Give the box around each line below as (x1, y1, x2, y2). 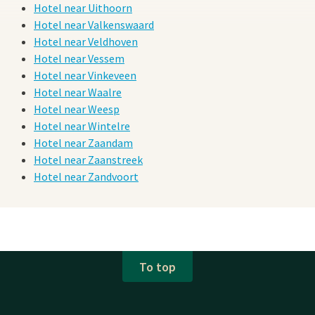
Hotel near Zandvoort (34, 169, 139, 184)
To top (139, 258, 176, 275)
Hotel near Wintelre (34, 119, 130, 134)
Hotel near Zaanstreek (34, 153, 143, 167)
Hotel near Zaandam (34, 136, 133, 150)
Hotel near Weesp (34, 102, 120, 117)
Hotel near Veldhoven (34, 34, 138, 49)
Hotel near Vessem (34, 51, 124, 66)
